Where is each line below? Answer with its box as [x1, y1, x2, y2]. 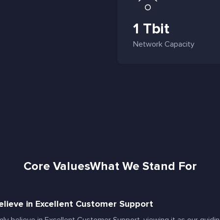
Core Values [23, 159, 90, 173]
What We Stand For [89, 159, 197, 173]
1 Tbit [133, 20, 169, 38]
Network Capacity [133, 39, 194, 49]
